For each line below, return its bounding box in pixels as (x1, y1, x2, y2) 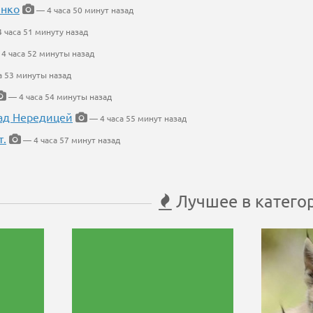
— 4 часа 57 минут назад (21, 134, 120, 145)
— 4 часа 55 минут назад (87, 112, 187, 124)
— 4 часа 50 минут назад (34, 4, 133, 15)
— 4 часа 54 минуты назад (6, 91, 112, 102)
